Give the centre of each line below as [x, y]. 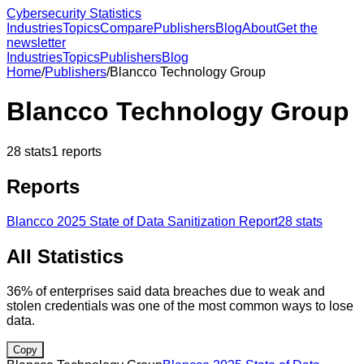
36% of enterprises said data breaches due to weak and [166, 291]
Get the [297, 28]
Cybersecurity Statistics [74, 13]
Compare [127, 28]
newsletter [36, 43]
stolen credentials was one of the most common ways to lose [180, 305]
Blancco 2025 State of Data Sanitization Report [142, 221]
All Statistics [65, 256]
